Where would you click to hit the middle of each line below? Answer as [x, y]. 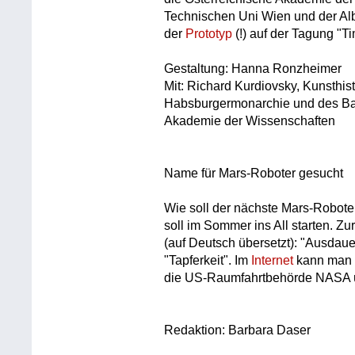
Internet [273, 260]
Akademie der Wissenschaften [250, 120]
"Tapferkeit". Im [208, 260]
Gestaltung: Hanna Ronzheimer [253, 68]
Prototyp [209, 33]
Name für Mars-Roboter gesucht [254, 173]
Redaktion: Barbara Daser [238, 330]
